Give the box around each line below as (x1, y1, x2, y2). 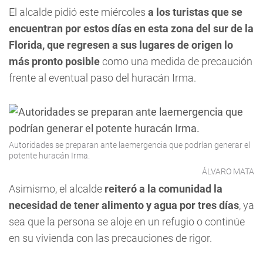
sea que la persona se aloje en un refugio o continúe (9, 215, 245, 228)
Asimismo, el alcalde (9, 183, 104, 195)
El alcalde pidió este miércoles (9, 6, 148, 18)
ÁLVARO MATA (202, 167, 254, 176)
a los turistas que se (148, 6, 242, 18)
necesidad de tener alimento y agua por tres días (9, 199, 239, 211)
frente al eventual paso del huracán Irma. (9, 72, 196, 84)
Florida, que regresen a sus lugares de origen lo (9, 39, 233, 51)
